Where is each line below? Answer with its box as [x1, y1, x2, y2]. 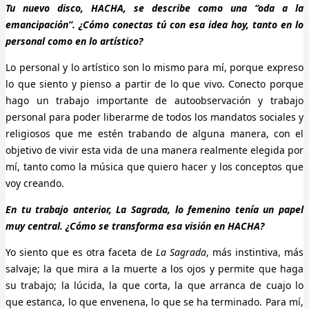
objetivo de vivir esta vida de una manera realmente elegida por [6, 143, 303, 157]
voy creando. [6, 177, 64, 190]
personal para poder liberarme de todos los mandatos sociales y [6, 110, 303, 124]
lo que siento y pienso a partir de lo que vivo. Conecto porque [6, 77, 303, 91]
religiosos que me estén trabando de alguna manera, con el [6, 127, 303, 141]
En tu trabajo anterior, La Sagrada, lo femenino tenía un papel [6, 203, 303, 217]
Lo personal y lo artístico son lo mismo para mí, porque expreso [6, 61, 303, 74]
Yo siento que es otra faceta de [6, 246, 156, 259]
